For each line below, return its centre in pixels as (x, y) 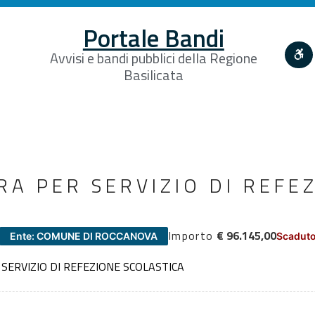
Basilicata (153, 75)
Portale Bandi (153, 38)
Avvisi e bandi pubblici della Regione (153, 58)
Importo (191, 235)
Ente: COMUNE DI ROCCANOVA (84, 236)
